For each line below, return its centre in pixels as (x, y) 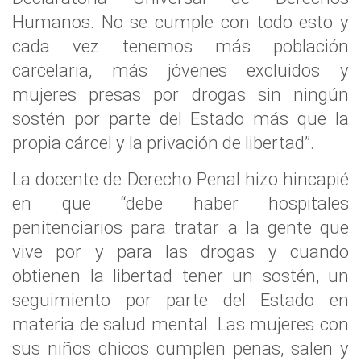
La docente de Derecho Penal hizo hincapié (180, 179)
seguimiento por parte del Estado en (180, 300)
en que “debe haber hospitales (180, 203)
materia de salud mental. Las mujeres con (180, 324)
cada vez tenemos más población (180, 46)
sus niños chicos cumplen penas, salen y (180, 348)
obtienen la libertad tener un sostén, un (180, 276)
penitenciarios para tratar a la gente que (180, 227)
